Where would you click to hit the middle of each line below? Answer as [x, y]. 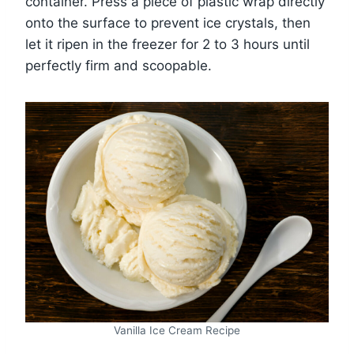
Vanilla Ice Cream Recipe [177, 330]
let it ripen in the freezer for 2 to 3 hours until [168, 44]
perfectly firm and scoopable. [119, 65]
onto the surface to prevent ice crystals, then [168, 23]
